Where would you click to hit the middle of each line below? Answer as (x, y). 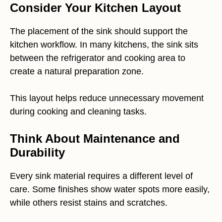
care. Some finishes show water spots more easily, (110, 189)
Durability (37, 152)
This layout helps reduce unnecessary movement (107, 98)
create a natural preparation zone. (77, 71)
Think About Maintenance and (95, 138)
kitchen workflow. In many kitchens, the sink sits (104, 44)
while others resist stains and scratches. (89, 202)
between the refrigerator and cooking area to (98, 58)
